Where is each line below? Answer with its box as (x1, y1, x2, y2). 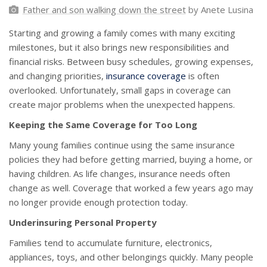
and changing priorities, (9, 70, 106, 82)
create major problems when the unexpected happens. (9, 98, 235, 111)
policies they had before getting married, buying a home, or (9, 153, 253, 166)
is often (186, 70, 219, 82)
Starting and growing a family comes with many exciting (9, 27, 235, 39)
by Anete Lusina (185, 4, 253, 16)
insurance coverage (106, 70, 186, 82)
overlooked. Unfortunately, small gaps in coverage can (9, 84, 231, 97)
